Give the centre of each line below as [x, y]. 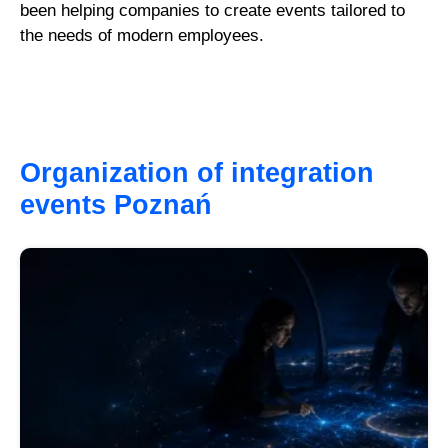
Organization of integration [197, 172]
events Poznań [120, 204]
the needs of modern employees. [142, 35]
